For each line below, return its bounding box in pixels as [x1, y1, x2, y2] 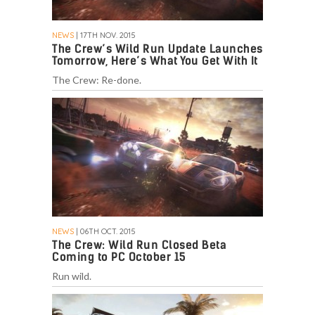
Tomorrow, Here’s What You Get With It [52, 54, 258, 68]
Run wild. [52, 270, 91, 283]
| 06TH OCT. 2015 [74, 226, 136, 237]
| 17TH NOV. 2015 [74, 30, 136, 41]
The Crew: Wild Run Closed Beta [52, 238, 226, 252]
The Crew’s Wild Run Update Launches [52, 42, 263, 56]
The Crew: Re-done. [52, 74, 141, 86]
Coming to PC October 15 [52, 250, 186, 264]
